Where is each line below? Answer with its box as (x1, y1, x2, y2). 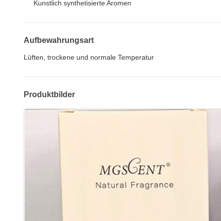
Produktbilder (24, 90, 75, 99)
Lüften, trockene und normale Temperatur (24, 53, 154, 61)
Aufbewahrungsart (24, 36, 94, 44)
